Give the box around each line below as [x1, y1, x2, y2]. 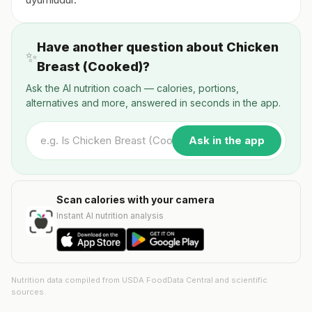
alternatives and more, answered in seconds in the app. [26, 97, 281, 109]
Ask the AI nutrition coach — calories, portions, [26, 82, 239, 94]
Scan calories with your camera [56, 194, 214, 205]
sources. [11, 286, 46, 297]
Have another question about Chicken [37, 40, 279, 54]
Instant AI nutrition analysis [56, 210, 164, 221]
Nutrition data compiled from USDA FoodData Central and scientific [11, 274, 267, 285]
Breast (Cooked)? [37, 59, 150, 74]
